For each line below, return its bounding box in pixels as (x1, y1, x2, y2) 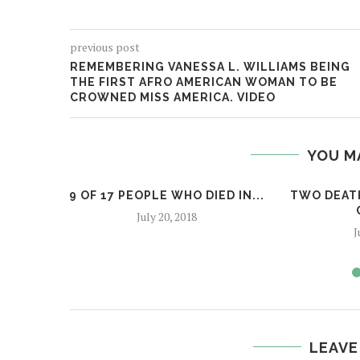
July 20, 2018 (136, 208, 197, 224)
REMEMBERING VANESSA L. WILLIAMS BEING (70, 59, 350, 73)
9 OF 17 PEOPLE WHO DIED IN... (68, 188, 264, 202)
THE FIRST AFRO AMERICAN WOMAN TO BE (70, 75, 337, 88)
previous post (70, 39, 140, 55)
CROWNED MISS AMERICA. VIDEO (70, 90, 276, 104)
